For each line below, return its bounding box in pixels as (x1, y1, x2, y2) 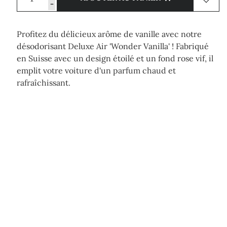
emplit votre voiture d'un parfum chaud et (17, 65, 176, 75)
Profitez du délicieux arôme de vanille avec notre (17, 29, 202, 39)
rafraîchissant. (17, 78, 70, 88)
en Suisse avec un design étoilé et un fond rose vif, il (17, 53, 213, 63)
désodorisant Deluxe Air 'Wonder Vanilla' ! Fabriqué (17, 41, 209, 51)
